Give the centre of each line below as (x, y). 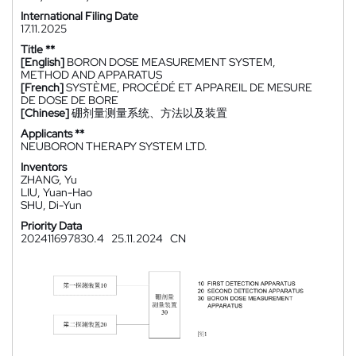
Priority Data (51, 226)
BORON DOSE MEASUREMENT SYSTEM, (171, 62)
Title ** (38, 49)
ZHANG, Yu (49, 180)
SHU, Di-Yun (51, 205)
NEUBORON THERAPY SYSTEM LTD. (114, 146)
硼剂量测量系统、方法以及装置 (149, 113)
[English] (43, 62)
